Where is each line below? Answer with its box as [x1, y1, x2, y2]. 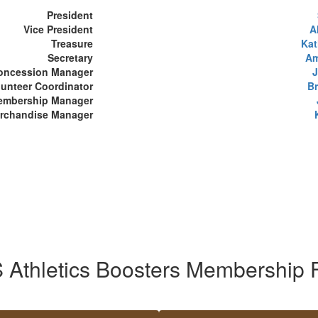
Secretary [48, 50, 93, 65]
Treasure [51, 36, 93, 50]
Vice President [23, 22, 93, 36]
